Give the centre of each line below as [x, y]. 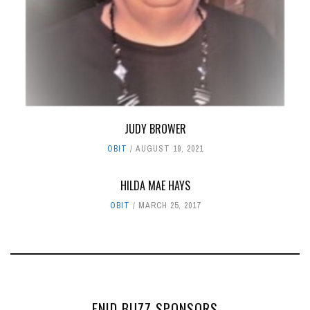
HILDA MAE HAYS [155, 185]
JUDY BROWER [155, 128]
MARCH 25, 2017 [169, 205]
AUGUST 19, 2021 [169, 148]
